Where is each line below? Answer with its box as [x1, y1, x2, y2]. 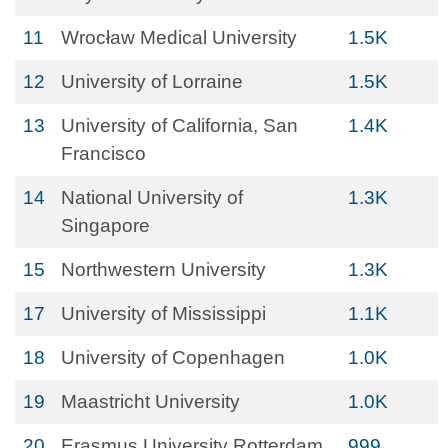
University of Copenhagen [61, 347, 285, 368]
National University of [61, 187, 243, 208]
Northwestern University [61, 259, 266, 280]
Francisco [61, 143, 146, 164]
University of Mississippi [61, 303, 266, 324]
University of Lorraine [61, 71, 243, 92]
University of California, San [61, 115, 298, 136]
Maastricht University [61, 391, 240, 412]
